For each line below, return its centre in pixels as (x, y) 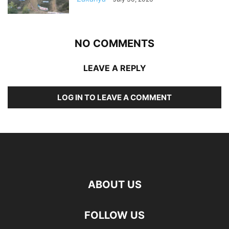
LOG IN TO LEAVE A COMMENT (114, 98)
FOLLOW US (114, 215)
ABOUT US (114, 185)
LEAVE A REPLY (114, 68)
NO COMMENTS (114, 44)
